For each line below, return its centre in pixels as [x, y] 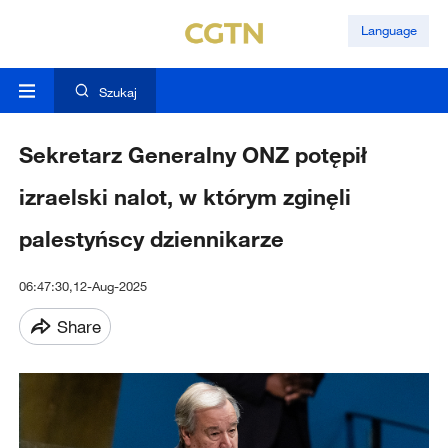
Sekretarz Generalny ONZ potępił [192, 155]
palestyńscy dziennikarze [151, 239]
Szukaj [117, 92]
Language [388, 30]
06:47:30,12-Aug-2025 [82, 286]
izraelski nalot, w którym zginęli [184, 197]
